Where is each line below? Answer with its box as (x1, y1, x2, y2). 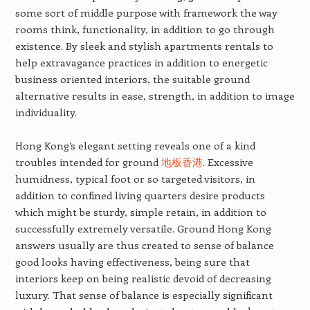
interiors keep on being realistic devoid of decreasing (15, 271, 271, 285)
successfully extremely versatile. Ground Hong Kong (15, 221, 271, 235)
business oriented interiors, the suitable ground (15, 72, 250, 86)
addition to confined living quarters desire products (15, 188, 265, 202)
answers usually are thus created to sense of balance (15, 238, 274, 252)
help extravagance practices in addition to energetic (15, 55, 268, 69)
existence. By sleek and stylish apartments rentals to (15, 39, 273, 53)
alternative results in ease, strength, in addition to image (15, 89, 295, 102)
